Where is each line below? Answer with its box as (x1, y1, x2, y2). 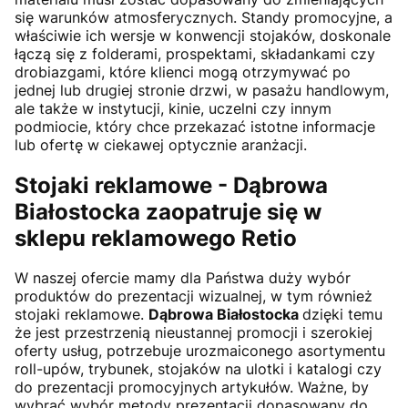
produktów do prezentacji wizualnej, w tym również (15, 287, 372, 306)
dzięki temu (302, 305, 382, 324)
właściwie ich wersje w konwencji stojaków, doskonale (15, 25, 391, 45)
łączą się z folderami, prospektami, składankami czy (15, 44, 375, 63)
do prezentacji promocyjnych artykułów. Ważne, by (15, 378, 369, 397)
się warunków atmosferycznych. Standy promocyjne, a (15, 7, 393, 26)
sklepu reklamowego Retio (15, 224, 297, 251)
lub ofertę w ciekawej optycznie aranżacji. (15, 135, 307, 154)
